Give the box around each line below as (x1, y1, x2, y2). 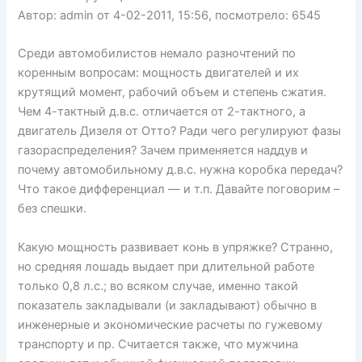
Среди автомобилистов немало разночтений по (18, 46, 297, 61)
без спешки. (18, 201, 87, 217)
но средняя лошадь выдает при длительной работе (18, 259, 315, 274)
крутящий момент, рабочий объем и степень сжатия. (18, 85, 327, 100)
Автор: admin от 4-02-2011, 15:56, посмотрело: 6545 (18, 7, 322, 23)
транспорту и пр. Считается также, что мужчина (18, 336, 299, 351)
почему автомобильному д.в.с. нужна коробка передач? (18, 162, 343, 178)
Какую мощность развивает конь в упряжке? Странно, (18, 239, 334, 255)
